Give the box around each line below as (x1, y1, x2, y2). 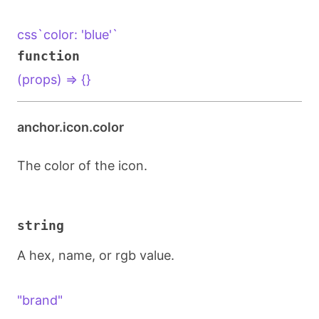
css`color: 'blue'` (17, 27, 118, 42)
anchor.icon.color (17, 120, 124, 135)
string (17, 218, 64, 233)
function (17, 48, 80, 63)
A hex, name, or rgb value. (17, 248, 174, 263)
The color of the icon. (17, 158, 147, 173)
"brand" (17, 293, 63, 308)
